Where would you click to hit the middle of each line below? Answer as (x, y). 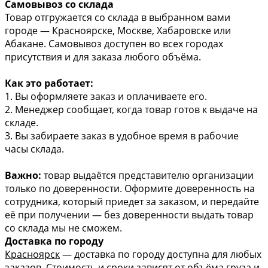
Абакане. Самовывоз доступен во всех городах (114, 43)
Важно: (23, 175)
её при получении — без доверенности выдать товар (129, 214)
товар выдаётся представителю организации (147, 175)
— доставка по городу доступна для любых (161, 254)
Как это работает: (49, 83)
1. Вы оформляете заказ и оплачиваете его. (106, 96)
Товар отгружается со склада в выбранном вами (118, 17)
